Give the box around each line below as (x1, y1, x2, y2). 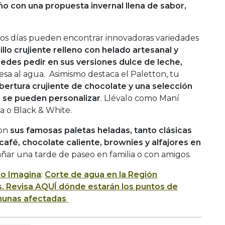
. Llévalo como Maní (100, 93, 179, 103)
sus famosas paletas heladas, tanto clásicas (10, 125, 192, 135)
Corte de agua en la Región (45, 169, 157, 179)
